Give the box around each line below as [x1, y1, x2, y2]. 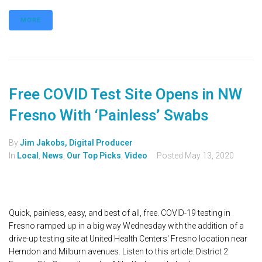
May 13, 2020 [185, 151, 234, 161]
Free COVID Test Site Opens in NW [9, 85, 242, 104]
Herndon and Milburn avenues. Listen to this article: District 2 [9, 247, 228, 257]
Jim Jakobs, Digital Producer [20, 138, 133, 148]
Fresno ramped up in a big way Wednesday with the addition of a [9, 221, 244, 231]
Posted [157, 151, 185, 161]
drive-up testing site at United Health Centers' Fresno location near [9, 234, 247, 244]
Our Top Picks [67, 151, 121, 161]
